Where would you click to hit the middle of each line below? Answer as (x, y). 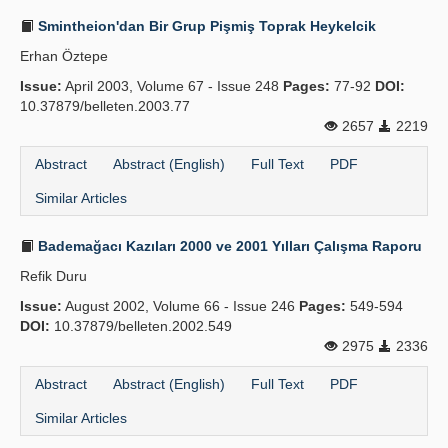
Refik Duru (53, 276)
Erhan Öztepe (64, 56)
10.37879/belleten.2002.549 (141, 326)
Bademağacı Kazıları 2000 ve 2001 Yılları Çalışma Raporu (228, 246)
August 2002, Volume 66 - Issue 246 (180, 306)
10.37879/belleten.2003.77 (105, 106)
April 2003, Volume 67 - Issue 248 (172, 86)
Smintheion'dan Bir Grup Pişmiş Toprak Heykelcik (205, 26)
